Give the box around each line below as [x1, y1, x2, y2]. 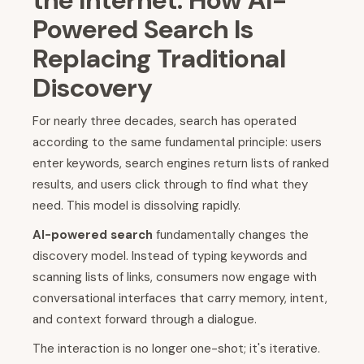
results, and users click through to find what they [32, 176, 308, 193]
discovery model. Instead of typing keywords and [32, 248, 307, 265]
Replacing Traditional [32, 41, 286, 76]
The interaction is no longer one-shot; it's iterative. [32, 340, 320, 357]
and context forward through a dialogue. [32, 311, 257, 328]
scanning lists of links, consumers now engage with [32, 269, 317, 286]
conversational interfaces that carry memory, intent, [32, 290, 327, 307]
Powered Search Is [32, 12, 253, 47]
